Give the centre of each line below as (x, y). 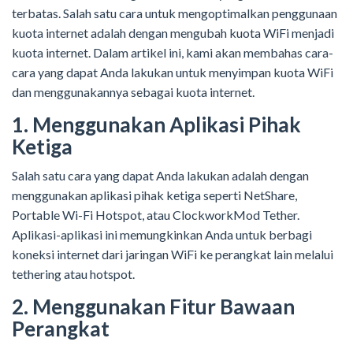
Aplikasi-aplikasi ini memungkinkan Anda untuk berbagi (162, 235)
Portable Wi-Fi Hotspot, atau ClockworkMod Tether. (156, 215)
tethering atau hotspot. (73, 274)
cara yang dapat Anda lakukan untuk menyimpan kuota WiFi (173, 72)
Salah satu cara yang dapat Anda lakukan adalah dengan (160, 176)
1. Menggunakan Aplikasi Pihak (156, 125)
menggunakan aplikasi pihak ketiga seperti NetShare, (154, 195)
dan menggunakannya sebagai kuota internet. (133, 92)
